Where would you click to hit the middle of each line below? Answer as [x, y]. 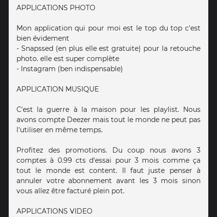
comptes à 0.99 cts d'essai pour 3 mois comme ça [108, 161]
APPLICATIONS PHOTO [56, 8]
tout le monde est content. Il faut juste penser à [108, 171]
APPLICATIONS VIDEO [54, 211]
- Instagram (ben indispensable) [70, 69]
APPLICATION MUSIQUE [58, 89]
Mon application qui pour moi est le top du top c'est [108, 28]
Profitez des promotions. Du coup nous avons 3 [108, 150]
